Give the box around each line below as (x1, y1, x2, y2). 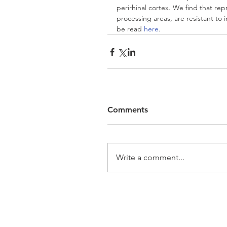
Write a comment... (116, 153, 184, 163)
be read (117, 24, 144, 34)
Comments (107, 105, 148, 115)
